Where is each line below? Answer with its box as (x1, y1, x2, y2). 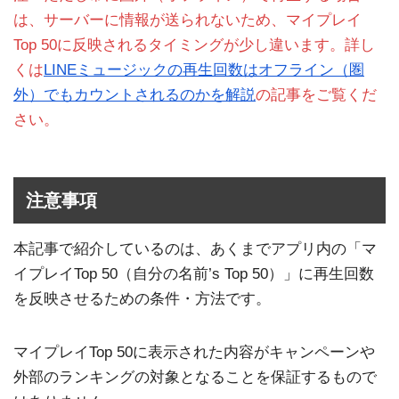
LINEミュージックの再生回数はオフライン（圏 (44, 61, 364, 78)
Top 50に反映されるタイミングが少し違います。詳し (13, 36, 375, 53)
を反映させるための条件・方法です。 (13, 289, 271, 307)
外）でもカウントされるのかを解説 (13, 85, 256, 103)
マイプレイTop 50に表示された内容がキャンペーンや (13, 343, 375, 361)
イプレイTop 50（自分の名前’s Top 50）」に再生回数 (13, 265, 374, 282)
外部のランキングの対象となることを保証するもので (13, 368, 377, 386)
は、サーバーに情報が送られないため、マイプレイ (13, 11, 362, 28)
